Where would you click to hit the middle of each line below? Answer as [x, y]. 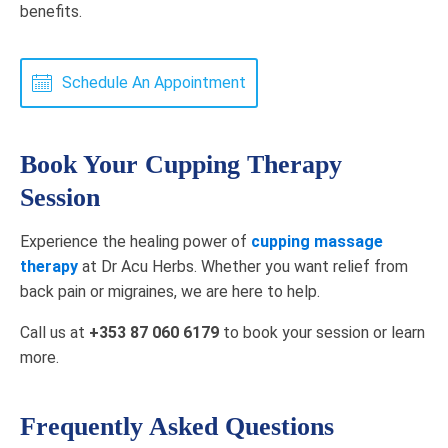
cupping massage [317, 242]
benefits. [51, 12]
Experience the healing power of [135, 242]
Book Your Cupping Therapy [181, 165]
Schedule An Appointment [154, 83]
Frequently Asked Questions [180, 427]
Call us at [52, 333]
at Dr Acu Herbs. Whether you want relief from [243, 267]
